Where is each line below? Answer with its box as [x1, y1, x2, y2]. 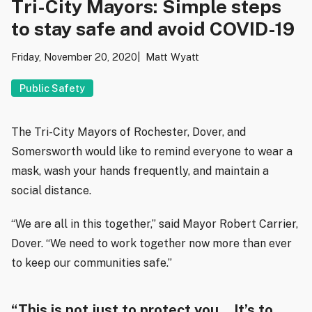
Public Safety [19, 82, 85, 95]
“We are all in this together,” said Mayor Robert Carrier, [11, 217, 298, 231]
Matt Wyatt [146, 51, 199, 63]
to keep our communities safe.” [11, 256, 172, 270]
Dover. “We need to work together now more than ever [11, 237, 292, 251]
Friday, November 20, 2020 [11, 51, 137, 63]
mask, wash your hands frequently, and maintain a [11, 164, 269, 178]
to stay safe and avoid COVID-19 [11, 17, 295, 40]
